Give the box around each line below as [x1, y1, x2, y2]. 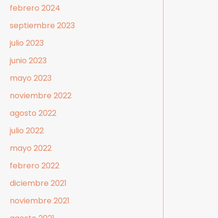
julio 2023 [10, 37, 44, 49]
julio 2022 [10, 125, 44, 137]
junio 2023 [10, 55, 47, 67]
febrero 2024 [10, 2, 60, 14]
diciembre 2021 [10, 178, 67, 189]
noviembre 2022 [10, 90, 72, 102]
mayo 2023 [10, 73, 52, 84]
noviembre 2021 [10, 195, 70, 207]
